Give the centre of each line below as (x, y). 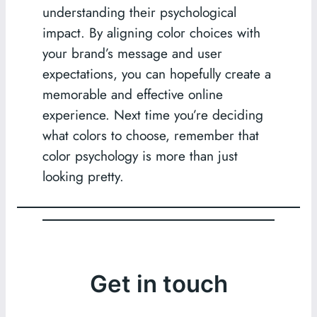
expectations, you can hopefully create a (156, 73)
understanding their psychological (139, 12)
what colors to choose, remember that (150, 135)
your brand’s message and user (132, 53)
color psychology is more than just (140, 155)
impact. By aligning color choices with (151, 32)
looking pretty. (83, 176)
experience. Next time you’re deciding (152, 114)
